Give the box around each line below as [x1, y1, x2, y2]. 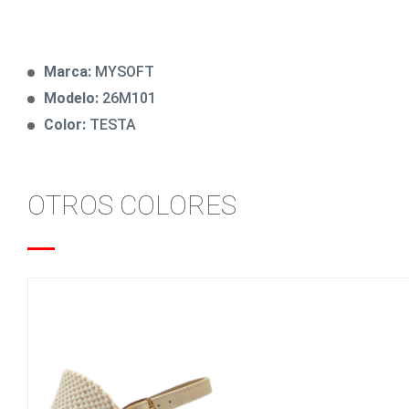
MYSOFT [95, 63, 154, 80]
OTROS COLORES [27, 189, 236, 221]
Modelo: [44, 89, 102, 107]
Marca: [44, 63, 95, 80]
